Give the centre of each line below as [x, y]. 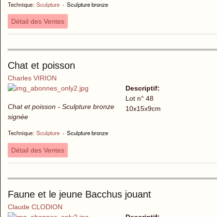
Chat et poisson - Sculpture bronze [61, 107]
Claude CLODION [35, 207]
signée [18, 117]
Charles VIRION [32, 78]
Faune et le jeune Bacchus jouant [79, 194]
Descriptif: [143, 88]
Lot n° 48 [139, 99]
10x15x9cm [143, 109]
